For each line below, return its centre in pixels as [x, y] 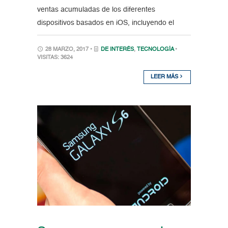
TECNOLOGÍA [155, 50]
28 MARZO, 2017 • [68, 50]
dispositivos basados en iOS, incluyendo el [105, 23]
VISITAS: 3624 [55, 58]
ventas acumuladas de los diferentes [96, 10]
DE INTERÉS [117, 50]
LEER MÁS [165, 77]
